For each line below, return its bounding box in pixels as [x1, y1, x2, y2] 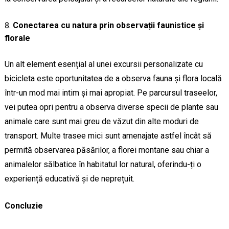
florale [4, 33, 30, 43]
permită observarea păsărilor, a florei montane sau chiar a [4, 145, 209, 155]
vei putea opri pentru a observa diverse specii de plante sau [4, 102, 218, 112]
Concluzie [4, 201, 43, 211]
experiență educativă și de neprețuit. [4, 174, 134, 184]
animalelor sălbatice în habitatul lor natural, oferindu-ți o [4, 159, 201, 170]
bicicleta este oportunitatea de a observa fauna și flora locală [4, 74, 222, 84]
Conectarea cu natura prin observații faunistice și [12, 20, 204, 31]
